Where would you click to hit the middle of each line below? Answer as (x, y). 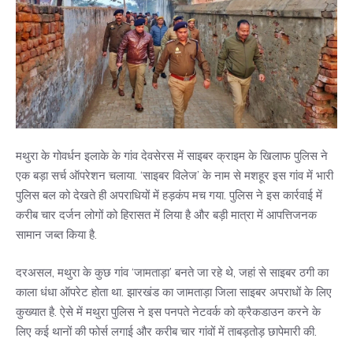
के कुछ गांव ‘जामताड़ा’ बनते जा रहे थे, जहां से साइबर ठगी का (204, 272)
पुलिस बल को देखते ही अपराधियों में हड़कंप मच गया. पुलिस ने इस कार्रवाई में (169, 195)
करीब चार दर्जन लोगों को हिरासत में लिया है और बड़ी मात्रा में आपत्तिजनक (166, 215)
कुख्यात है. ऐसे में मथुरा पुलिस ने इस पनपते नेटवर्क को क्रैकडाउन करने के (168, 311)
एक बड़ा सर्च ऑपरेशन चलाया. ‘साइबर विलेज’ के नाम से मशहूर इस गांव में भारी (175, 176)
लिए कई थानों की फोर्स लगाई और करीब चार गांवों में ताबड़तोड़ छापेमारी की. (168, 331)
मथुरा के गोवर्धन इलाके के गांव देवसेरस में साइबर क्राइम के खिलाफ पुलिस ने (172, 156)
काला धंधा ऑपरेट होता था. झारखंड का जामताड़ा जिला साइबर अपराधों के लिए (174, 292)
